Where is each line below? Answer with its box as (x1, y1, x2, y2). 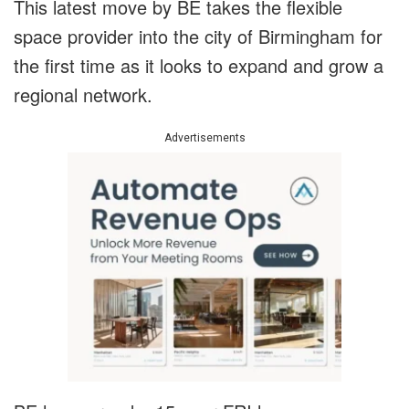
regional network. (14, 81, 152, 109)
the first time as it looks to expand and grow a (14, 52, 383, 79)
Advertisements (163, 131, 246, 145)
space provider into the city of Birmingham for (14, 23, 383, 50)
